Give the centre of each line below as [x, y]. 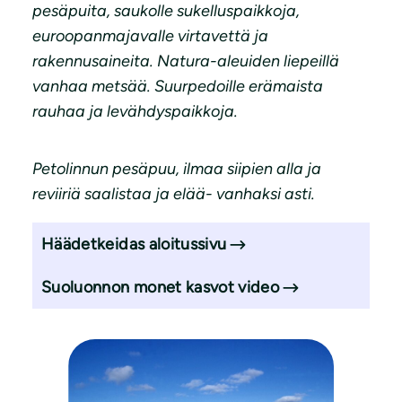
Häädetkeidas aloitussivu [134, 245]
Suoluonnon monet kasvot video [161, 288]
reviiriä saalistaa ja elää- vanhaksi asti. [174, 194]
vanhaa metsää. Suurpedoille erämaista [178, 87]
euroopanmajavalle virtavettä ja [150, 36]
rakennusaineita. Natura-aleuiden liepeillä [186, 61]
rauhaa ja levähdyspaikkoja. [135, 112]
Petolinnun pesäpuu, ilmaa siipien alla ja [177, 169]
